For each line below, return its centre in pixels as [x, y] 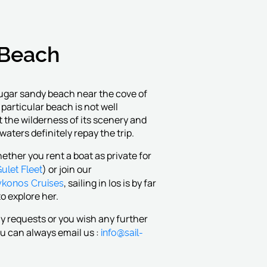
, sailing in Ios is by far [110, 183]
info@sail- [122, 232]
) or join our [67, 169]
